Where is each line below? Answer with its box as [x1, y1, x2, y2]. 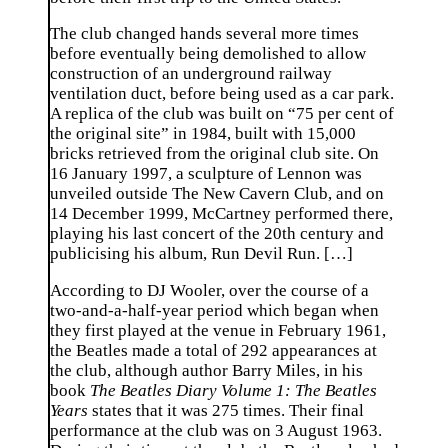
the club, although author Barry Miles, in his [50, 361, 363, 381]
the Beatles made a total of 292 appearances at [50, 341, 377, 361]
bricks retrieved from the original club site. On [50, 144, 379, 164]
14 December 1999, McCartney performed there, [50, 204, 393, 224]
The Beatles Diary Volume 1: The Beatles [90, 381, 377, 401]
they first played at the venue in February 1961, [50, 321, 386, 341]
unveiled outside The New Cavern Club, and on [50, 184, 384, 204]
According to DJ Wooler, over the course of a [50, 281, 369, 301]
